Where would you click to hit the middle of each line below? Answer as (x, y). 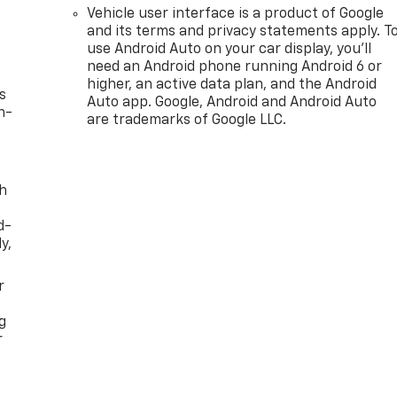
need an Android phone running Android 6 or (235, 68)
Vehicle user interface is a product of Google (236, 15)
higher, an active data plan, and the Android (232, 86)
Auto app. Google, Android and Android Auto (232, 103)
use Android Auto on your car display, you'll (230, 50)
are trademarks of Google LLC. (187, 121)
